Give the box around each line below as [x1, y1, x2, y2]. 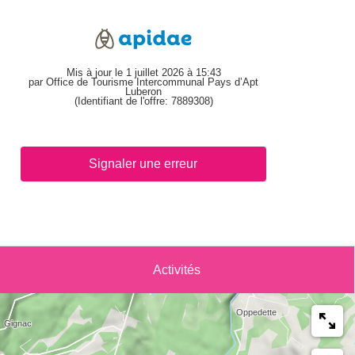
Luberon [125, 86, 162, 98]
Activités [153, 263, 201, 277]
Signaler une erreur [89, 157, 198, 171]
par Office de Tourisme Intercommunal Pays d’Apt [29, 76, 258, 89]
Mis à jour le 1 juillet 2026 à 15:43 [66, 67, 221, 79]
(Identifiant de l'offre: [74, 95, 171, 108]
